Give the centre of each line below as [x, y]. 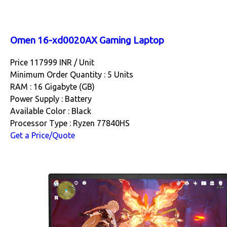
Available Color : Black [51, 111]
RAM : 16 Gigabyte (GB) [52, 86]
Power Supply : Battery [51, 99]
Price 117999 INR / [45, 62]
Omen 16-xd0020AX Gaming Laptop [87, 40]
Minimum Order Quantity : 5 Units [72, 74]
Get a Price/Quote [43, 135]
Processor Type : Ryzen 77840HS [70, 123]
